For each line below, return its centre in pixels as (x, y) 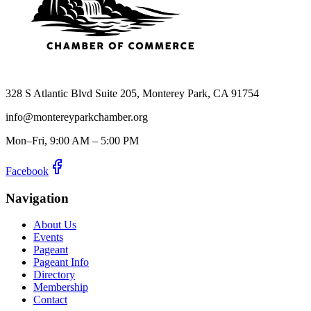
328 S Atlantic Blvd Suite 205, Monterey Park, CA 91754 (132, 93)
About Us (55, 225)
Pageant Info (61, 262)
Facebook (27, 171)
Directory (54, 275)
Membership (61, 287)
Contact (50, 300)
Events (48, 237)
